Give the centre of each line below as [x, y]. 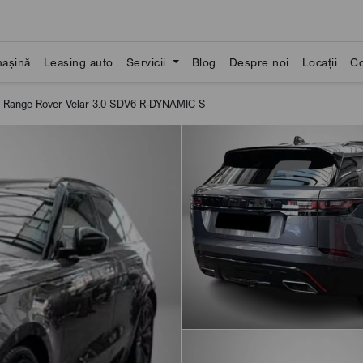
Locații [320, 62]
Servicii [147, 62]
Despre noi [259, 62]
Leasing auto [78, 62]
